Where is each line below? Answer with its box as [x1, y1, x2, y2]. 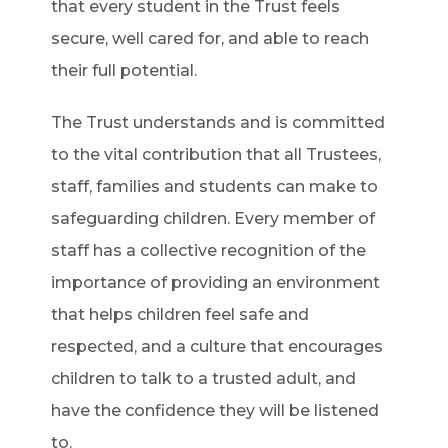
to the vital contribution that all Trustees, [51, 145, 381, 164]
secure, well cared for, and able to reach [51, 29, 369, 48]
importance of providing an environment [51, 273, 380, 292]
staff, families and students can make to [51, 177, 378, 196]
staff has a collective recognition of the [51, 241, 366, 260]
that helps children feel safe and [51, 305, 309, 324]
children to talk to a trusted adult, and [51, 369, 356, 388]
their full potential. [51, 61, 197, 80]
